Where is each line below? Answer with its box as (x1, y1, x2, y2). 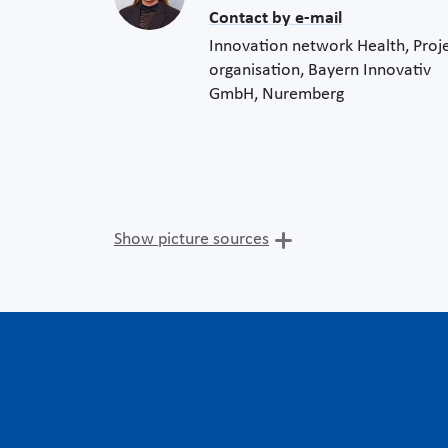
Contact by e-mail (209, 9, 342, 29)
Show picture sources (114, 230, 269, 250)
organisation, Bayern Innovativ (209, 61, 431, 81)
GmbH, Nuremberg (209, 85, 344, 105)
